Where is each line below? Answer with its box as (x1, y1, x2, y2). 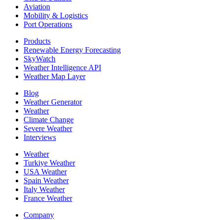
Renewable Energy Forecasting (24, 46, 121, 55)
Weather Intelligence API (24, 63, 101, 72)
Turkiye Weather (24, 159, 75, 167)
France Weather (24, 194, 72, 203)
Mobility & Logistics (24, 11, 88, 20)
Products (24, 37, 51, 46)
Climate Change (24, 115, 74, 124)
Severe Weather (24, 124, 72, 133)
